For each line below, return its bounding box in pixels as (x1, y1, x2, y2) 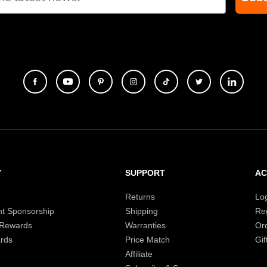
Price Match (125, 235, 170, 244)
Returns (125, 192, 156, 201)
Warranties (125, 221, 166, 230)
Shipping (125, 206, 159, 216)
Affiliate (125, 249, 153, 259)
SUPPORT (125, 168, 166, 178)
